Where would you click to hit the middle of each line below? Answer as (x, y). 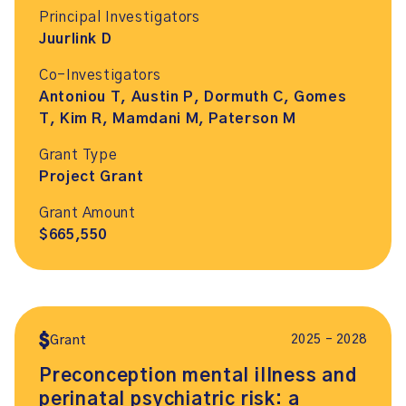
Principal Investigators (120, 17)
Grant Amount (87, 213)
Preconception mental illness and (198, 376)
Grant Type (78, 155)
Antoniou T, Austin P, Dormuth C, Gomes (193, 97)
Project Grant (92, 177)
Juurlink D (76, 39)
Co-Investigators (100, 75)
